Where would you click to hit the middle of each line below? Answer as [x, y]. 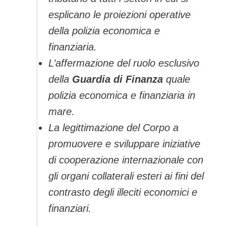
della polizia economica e [104, 31]
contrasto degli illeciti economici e [123, 192]
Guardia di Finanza [118, 79]
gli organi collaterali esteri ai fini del [126, 176]
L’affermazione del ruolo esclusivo [124, 63]
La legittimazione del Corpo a [114, 128]
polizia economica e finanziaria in [122, 96]
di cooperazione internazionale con [126, 160]
